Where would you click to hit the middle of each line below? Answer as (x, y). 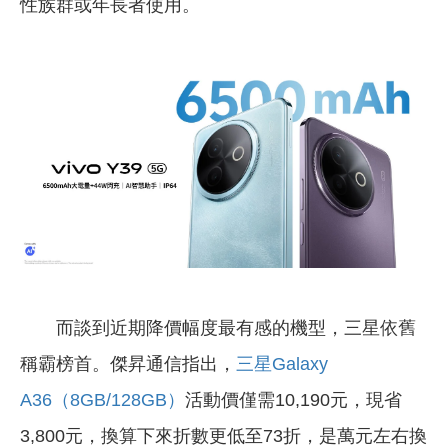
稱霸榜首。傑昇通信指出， (128, 363)
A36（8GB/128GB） (102, 399)
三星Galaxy (282, 363)
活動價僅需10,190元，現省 (293, 399)
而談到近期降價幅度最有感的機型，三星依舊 (218, 327)
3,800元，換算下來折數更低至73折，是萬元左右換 (223, 435)
